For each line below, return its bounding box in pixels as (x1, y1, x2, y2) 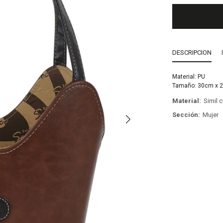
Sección (172, 111, 199, 118)
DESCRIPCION (172, 49, 212, 56)
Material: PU (172, 73, 206, 80)
